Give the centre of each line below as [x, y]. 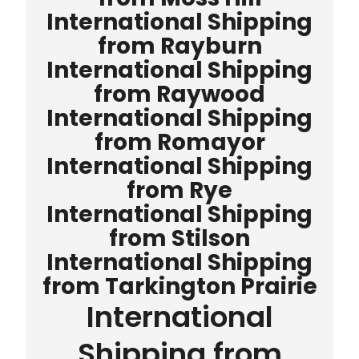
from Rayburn [179, 46]
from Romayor [179, 142]
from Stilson [179, 238]
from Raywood [179, 94]
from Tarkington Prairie [179, 286]
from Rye [179, 190]
